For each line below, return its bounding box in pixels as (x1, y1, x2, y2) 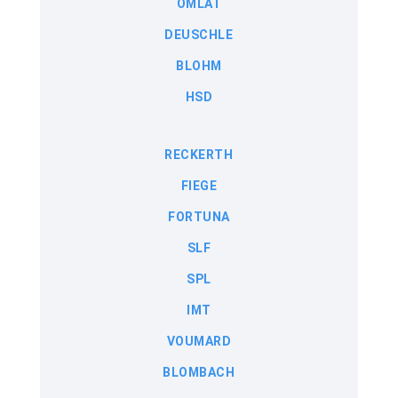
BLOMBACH (163, 365, 235, 380)
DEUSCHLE (164, 28, 234, 43)
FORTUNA (168, 210, 230, 225)
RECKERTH (164, 147, 234, 163)
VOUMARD (166, 334, 232, 349)
